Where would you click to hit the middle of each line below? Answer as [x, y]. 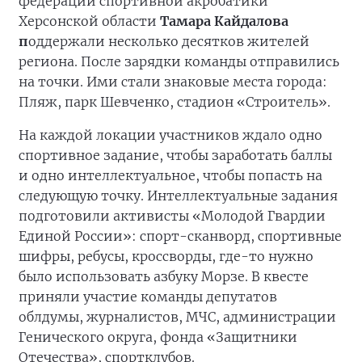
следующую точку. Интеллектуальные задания [178, 196]
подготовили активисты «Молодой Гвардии [172, 216]
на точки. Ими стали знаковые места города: [173, 82]
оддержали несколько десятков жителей [169, 41]
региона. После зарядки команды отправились [179, 61]
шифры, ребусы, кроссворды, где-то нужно [166, 256]
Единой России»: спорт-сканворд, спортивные [180, 236]
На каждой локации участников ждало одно [170, 135]
